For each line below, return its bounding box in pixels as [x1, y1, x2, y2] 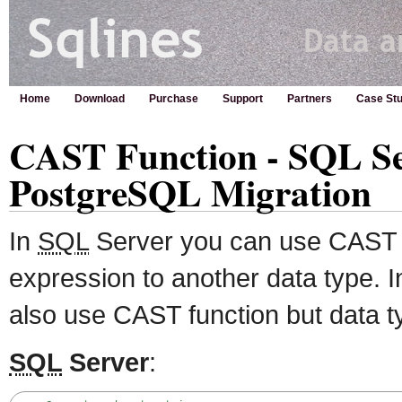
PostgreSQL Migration [9, 165, 371, 219]
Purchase [149, 92, 198, 105]
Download [74, 92, 125, 105]
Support [223, 92, 263, 105]
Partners [287, 92, 332, 105]
